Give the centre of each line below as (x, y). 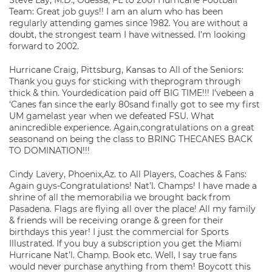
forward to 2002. (44, 46)
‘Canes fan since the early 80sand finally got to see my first (134, 104)
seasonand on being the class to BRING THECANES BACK (131, 139)
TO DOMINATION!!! (49, 151)
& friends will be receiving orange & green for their (116, 220)
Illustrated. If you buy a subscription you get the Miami (125, 243)
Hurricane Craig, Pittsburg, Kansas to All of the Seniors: (126, 70)
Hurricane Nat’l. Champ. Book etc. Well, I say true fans (123, 255)
